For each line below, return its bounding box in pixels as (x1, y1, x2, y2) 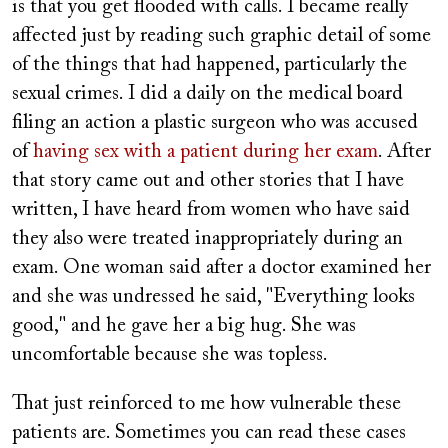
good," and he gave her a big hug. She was (12, 316, 356, 336)
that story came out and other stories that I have (12, 171, 404, 191)
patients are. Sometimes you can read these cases (12, 423, 406, 443)
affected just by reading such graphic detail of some (12, 26, 431, 46)
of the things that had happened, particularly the (12, 55, 407, 75)
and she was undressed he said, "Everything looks (12, 287, 415, 307)
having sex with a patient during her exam (33, 142, 378, 162)
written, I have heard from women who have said (12, 200, 410, 220)
